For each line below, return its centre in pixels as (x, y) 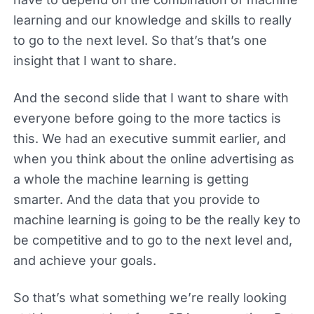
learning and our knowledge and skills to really (152, 20)
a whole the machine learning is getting (131, 179)
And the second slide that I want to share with (151, 97)
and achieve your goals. (84, 260)
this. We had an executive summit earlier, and (149, 138)
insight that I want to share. (95, 60)
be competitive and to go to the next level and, (152, 240)
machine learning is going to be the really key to (157, 219)
